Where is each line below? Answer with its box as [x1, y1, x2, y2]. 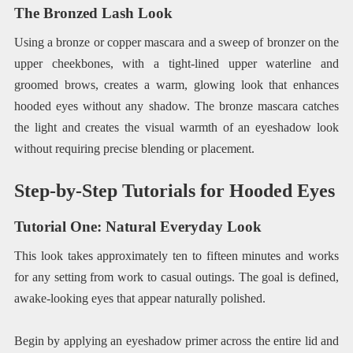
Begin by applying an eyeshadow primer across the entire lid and [13, 333, 340, 347]
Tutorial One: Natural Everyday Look [13, 218, 262, 236]
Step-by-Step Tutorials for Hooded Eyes [13, 180, 335, 201]
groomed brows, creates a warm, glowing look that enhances [13, 77, 340, 91]
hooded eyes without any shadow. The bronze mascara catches [13, 98, 340, 113]
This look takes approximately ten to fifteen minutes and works [13, 248, 340, 262]
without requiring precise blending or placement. [13, 141, 255, 155]
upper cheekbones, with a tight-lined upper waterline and [13, 56, 340, 70]
